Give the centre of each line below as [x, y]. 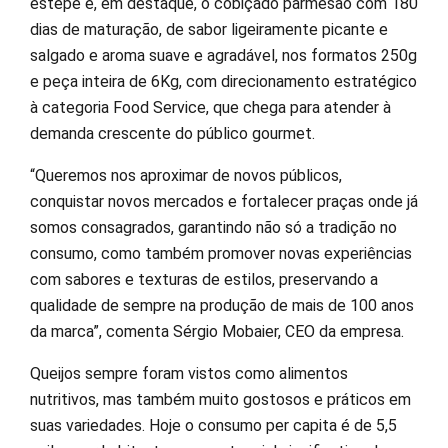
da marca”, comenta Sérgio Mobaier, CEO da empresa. [217, 332]
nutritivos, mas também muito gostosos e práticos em [220, 400]
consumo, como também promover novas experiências [221, 254]
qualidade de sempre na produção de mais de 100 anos [222, 306]
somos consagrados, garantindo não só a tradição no [213, 228]
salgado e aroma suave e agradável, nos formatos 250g [223, 56]
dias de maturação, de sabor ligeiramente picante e [209, 30]
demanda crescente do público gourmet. [172, 134]
